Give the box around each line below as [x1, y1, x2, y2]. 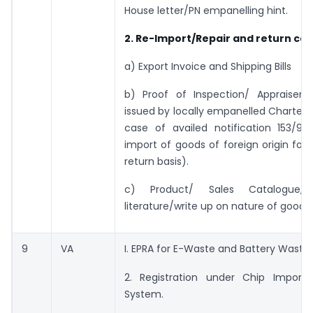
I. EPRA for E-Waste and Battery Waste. [124, 242, 312, 256]
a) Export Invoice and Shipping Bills [124, 59, 291, 73]
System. [124, 286, 163, 301]
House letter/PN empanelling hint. [124, 3, 288, 17]
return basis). [124, 154, 189, 168]
